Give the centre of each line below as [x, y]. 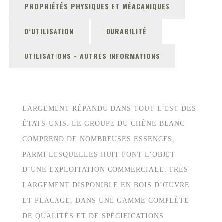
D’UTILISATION [49, 31]
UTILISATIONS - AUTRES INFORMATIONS [92, 56]
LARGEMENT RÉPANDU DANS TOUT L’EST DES [109, 108]
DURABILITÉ [126, 31]
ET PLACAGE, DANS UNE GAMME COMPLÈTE [106, 200]
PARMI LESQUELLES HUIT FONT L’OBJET [99, 154]
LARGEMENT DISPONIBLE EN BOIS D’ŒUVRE [106, 185]
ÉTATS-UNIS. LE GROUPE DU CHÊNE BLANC [104, 124]
